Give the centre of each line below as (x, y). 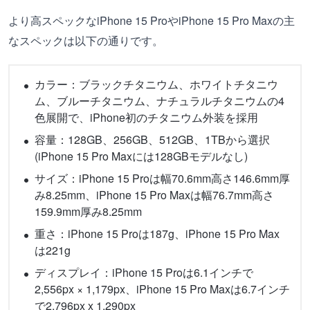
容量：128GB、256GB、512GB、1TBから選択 (152, 139)
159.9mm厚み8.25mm (88, 211)
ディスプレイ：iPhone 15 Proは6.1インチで (144, 272)
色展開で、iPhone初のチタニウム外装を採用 (146, 117)
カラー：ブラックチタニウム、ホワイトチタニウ (156, 84)
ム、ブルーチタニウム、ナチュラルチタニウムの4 (159, 101)
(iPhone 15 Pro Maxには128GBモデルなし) (141, 156)
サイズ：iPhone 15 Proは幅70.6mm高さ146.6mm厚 (162, 178)
